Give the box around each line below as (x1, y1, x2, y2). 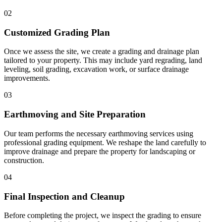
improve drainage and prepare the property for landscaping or (4, 147, 195, 156)
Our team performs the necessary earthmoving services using (4, 129, 193, 138)
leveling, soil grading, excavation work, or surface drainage (4, 65, 189, 74)
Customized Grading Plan (4, 27, 110, 38)
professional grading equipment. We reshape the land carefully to (4, 138, 206, 147)
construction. (4, 156, 44, 165)
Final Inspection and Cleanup (4, 191, 125, 202)
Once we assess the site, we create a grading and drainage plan (4, 47, 199, 56)
